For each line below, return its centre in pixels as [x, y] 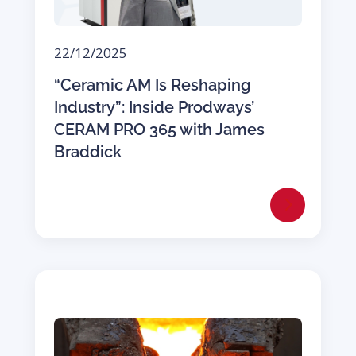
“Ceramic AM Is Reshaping [152, 85]
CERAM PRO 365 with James [159, 129]
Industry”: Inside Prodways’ [154, 107]
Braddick [87, 151]
